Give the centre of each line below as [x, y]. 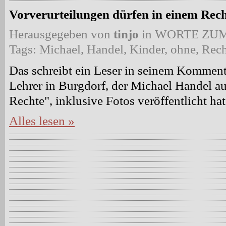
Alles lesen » [42, 121]
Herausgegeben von [60, 34]
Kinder [147, 49]
